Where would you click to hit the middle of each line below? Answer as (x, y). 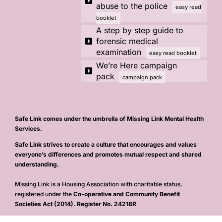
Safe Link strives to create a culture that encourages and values (106, 144)
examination (119, 52)
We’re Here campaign (137, 65)
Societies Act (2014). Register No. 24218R (75, 204)
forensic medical (127, 41)
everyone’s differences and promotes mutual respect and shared (108, 154)
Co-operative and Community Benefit (126, 194)
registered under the (44, 194)
